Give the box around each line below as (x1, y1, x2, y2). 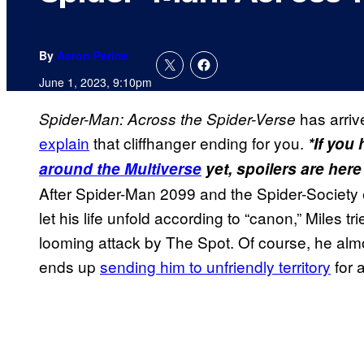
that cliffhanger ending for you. (89, 132, 308, 154)
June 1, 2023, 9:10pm (39, 74, 152, 91)
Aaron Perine (57, 47, 128, 64)
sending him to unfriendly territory (100, 255, 331, 278)
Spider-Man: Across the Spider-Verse (39, 108, 296, 130)
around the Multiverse (39, 158, 201, 180)
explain (39, 132, 89, 154)
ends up (39, 255, 100, 278)
